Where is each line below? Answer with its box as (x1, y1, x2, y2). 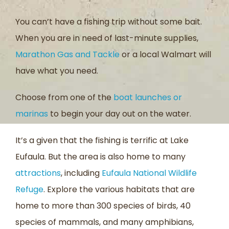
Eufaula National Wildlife (102, 167, 197, 179)
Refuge (15, 183, 43, 195)
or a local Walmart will (120, 48, 211, 60)
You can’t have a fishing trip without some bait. (15, 15, 202, 28)
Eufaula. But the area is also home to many (15, 150, 186, 163)
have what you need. (15, 64, 98, 77)
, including (61, 167, 102, 179)
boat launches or (113, 91, 182, 103)
